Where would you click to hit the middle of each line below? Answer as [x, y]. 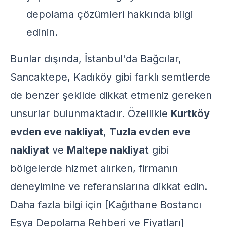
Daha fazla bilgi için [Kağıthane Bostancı [106, 205]
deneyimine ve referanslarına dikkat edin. [109, 186]
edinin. [42, 32]
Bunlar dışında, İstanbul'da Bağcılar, [96, 59]
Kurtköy [190, 113]
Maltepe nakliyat [108, 150]
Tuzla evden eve [150, 132]
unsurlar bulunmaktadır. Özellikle [90, 113]
